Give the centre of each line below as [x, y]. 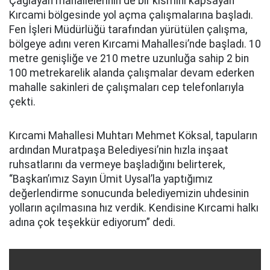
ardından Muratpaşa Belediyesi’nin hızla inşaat [119, 150]
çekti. [22, 102]
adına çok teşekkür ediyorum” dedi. [92, 222]
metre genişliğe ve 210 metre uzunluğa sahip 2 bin [129, 58]
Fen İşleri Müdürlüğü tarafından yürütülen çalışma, [128, 30]
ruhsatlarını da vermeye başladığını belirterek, [117, 165]
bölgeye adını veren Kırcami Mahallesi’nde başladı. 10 [135, 44]
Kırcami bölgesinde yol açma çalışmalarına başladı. [131, 15]
